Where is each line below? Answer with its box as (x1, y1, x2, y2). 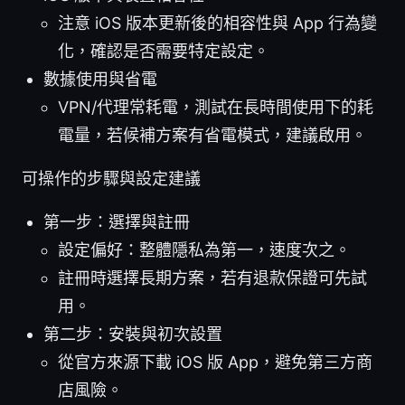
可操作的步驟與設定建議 (22, 169, 201, 189)
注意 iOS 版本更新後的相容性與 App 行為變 (58, 14, 377, 33)
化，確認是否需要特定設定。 (58, 42, 269, 61)
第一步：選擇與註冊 (43, 212, 190, 232)
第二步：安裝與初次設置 (43, 325, 222, 344)
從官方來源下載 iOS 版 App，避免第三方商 (58, 353, 372, 372)
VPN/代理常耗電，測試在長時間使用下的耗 (58, 98, 373, 118)
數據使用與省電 (43, 70, 157, 89)
